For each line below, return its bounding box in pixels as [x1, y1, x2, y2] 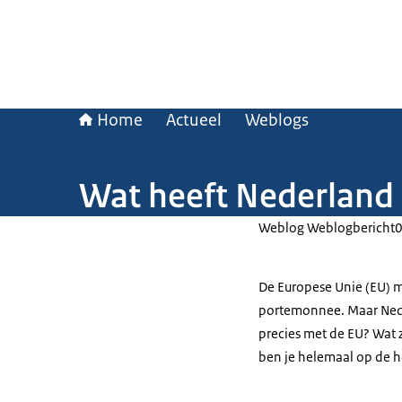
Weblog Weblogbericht [258, 219, 395, 236]
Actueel [166, 109, 222, 131]
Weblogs [245, 109, 309, 131]
